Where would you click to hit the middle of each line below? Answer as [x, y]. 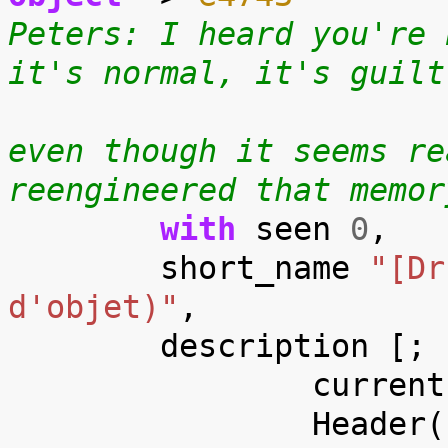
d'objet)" [93, 306]
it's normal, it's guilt [226, 72]
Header [369, 423]
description [264, 345]
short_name [255, 267]
